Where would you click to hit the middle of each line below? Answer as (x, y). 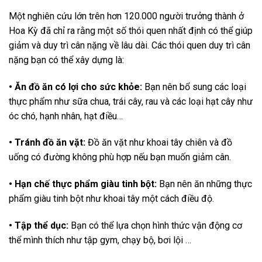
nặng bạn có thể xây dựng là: (66, 60)
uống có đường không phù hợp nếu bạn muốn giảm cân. (120, 157)
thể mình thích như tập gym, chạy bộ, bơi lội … (100, 240)
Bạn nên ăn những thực (204, 184)
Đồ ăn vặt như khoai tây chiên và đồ (159, 143)
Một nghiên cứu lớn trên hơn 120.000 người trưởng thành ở (126, 16)
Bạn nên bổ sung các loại (194, 87)
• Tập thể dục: (39, 225)
